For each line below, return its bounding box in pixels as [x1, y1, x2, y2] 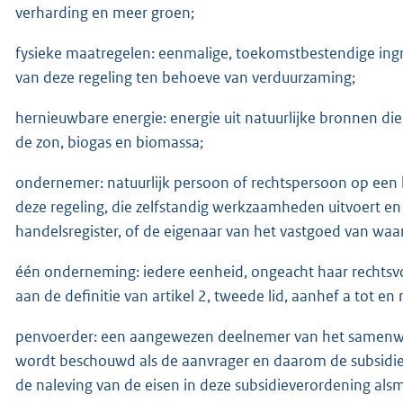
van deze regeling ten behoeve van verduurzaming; [15, 67, 355, 87]
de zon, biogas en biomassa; [15, 131, 203, 152]
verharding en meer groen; [15, 2, 194, 22]
